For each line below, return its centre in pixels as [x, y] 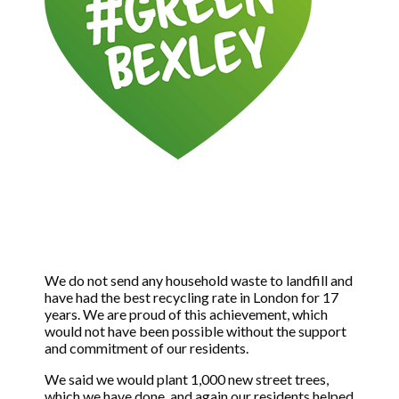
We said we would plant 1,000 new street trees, [187, 379]
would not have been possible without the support [195, 331]
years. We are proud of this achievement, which [186, 314]
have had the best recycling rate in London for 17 [191, 297]
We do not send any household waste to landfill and [199, 281]
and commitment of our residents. [147, 348]
